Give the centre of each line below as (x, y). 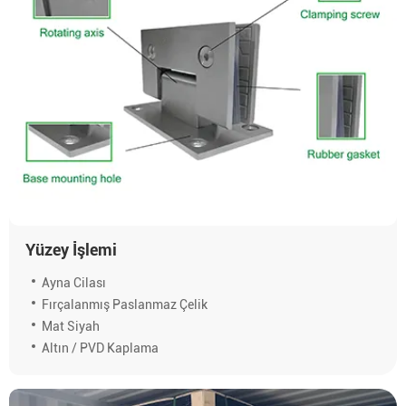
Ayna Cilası (73, 283)
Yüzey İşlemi (71, 250)
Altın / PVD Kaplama (100, 348)
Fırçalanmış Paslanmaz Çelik (124, 305)
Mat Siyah (70, 327)
